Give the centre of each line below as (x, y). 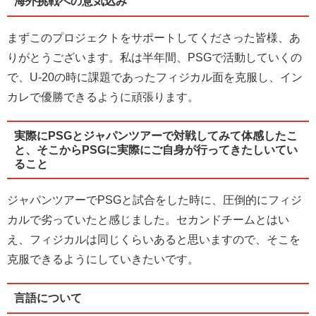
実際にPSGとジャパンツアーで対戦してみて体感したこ (156, 135)
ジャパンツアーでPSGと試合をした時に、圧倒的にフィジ (154, 200)
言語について (48, 298)
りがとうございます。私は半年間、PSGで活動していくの (154, 57)
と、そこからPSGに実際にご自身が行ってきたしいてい (156, 150)
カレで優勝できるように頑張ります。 (103, 97)
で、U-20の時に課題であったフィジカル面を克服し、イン (155, 77)
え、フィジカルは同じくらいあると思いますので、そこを (154, 240)
